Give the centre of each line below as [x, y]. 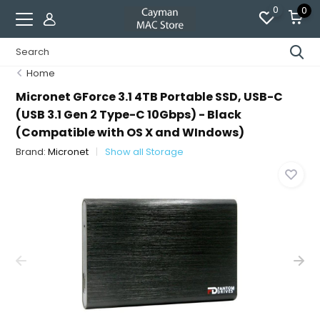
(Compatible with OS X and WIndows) [130, 132]
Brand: [32, 152]
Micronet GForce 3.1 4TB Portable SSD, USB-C [150, 97]
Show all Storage [145, 152]
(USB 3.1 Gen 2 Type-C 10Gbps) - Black [129, 115]
